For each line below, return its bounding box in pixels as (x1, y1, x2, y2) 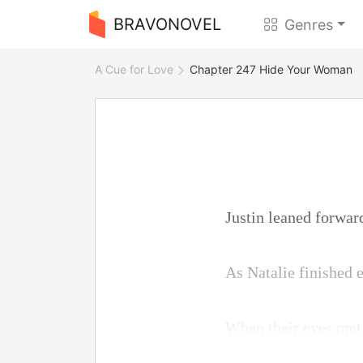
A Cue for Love (95, 62, 173, 76)
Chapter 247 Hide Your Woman (190, 62, 352, 76)
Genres (284, 15, 334, 33)
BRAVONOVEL (113, 15, 221, 34)
